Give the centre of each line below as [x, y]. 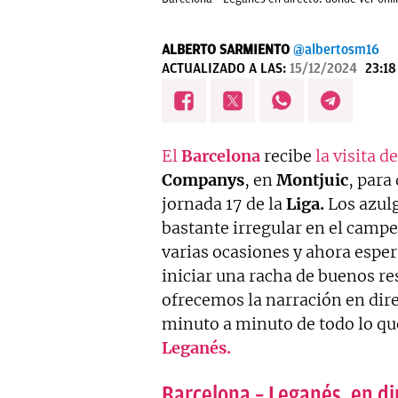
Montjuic [312, 179]
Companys [203, 179]
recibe [288, 155]
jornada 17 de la [224, 203]
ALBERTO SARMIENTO [226, 49]
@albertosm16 [336, 49]
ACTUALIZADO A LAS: [226, 68]
